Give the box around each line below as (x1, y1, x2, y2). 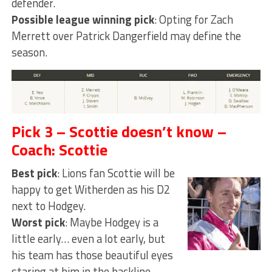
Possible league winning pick (11, 10, 154, 28)
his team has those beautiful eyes (11, 246, 173, 263)
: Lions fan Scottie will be (56, 164, 175, 182)
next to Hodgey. (11, 197, 86, 214)
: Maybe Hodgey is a (64, 213, 158, 231)
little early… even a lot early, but (11, 229, 165, 247)
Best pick (11, 164, 57, 182)
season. (11, 43, 47, 61)
